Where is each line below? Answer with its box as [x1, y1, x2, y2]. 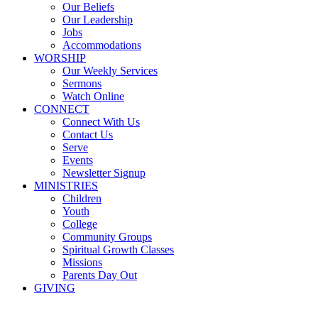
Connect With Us [62, 116, 140, 128]
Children [62, 192, 102, 204]
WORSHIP [34, 52, 86, 64]
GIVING [34, 282, 75, 294]
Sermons [62, 77, 102, 89]
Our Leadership [62, 13, 133, 26]
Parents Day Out [62, 269, 137, 281]
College [62, 218, 97, 230]
